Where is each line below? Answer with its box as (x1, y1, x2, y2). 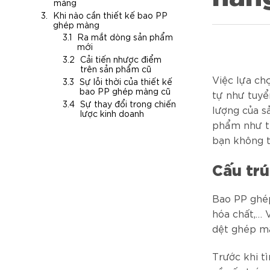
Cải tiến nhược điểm (80, 54, 162, 65)
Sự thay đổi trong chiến (80, 98, 176, 109)
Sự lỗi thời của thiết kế (80, 75, 172, 87)
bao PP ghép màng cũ (80, 85, 171, 96)
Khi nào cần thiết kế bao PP (53, 9, 168, 20)
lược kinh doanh (80, 107, 144, 119)
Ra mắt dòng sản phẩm (77, 31, 173, 43)
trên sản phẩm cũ (80, 63, 151, 75)
